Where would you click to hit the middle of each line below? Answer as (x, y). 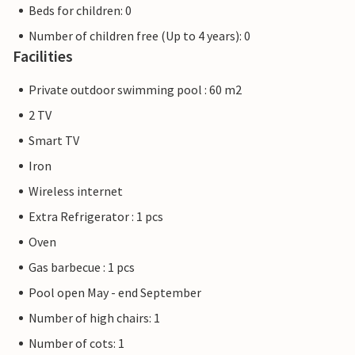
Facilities (43, 56)
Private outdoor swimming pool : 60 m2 (135, 90)
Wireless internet (76, 191)
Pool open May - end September (115, 293)
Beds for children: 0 (80, 11)
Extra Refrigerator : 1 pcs (96, 217)
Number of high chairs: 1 (94, 318)
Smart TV (54, 141)
